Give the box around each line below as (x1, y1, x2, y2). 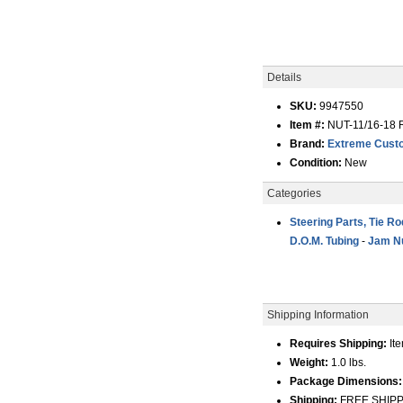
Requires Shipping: (290, 337, 387, 350)
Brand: (290, 138, 325, 150)
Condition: (290, 157, 342, 169)
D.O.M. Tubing (290, 235, 362, 247)
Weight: (290, 356, 328, 369)
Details (267, 71, 301, 84)
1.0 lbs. (328, 356, 366, 369)
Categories (267, 187, 321, 200)
